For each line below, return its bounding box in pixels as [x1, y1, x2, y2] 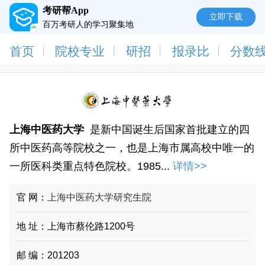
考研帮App [42, 5, 89, 16]
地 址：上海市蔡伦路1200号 [17, 221, 135, 232]
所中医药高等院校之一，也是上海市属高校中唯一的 [9, 142, 254, 154]
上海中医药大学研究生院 [47, 192, 152, 203]
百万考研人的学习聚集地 [42, 20, 134, 30]
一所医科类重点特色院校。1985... [9, 160, 170, 173]
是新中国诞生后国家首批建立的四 [89, 124, 250, 136]
